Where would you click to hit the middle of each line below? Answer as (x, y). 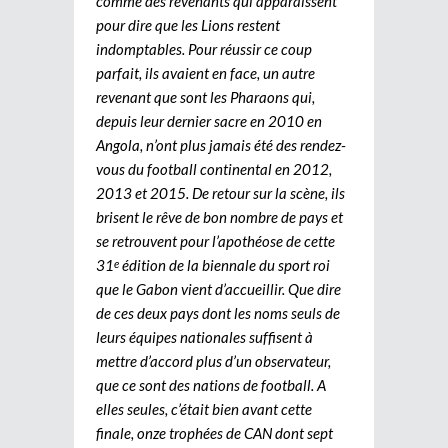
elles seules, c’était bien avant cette (204, 408)
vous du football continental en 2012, (214, 168)
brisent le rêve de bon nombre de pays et (219, 216)
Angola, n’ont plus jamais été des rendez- (221, 144)
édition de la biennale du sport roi (224, 264)
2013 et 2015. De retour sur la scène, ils (220, 192)
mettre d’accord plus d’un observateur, (213, 360)
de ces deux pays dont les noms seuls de (218, 312)
